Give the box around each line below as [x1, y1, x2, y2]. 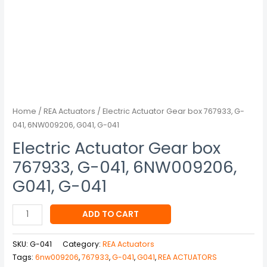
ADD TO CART [82, 208, 139, 220]
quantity [12, 11, 46, 23]
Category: [63, 238, 103, 249]
